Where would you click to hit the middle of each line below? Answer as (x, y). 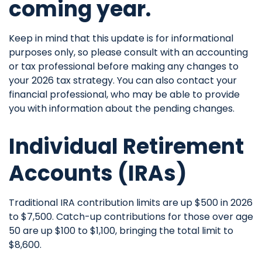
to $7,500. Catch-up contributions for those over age (131, 217)
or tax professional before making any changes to (124, 66)
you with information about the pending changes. (122, 108)
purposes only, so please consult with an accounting (128, 52)
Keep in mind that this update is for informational (121, 38)
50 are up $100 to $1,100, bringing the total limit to (121, 231)
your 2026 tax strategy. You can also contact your (123, 80)
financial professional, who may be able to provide (124, 94)
